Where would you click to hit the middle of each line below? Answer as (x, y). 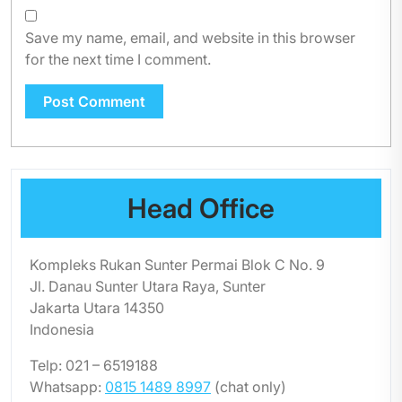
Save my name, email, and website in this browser (190, 38)
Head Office (201, 208)
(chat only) (249, 387)
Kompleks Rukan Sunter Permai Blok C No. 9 (177, 265)
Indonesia (62, 329)
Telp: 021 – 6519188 (94, 365)
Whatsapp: (67, 387)
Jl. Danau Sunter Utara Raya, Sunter (148, 286)
